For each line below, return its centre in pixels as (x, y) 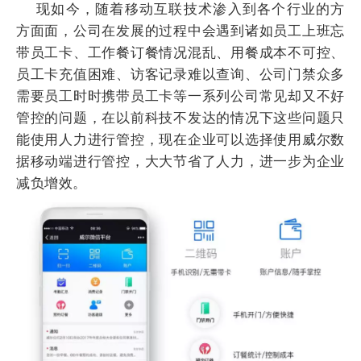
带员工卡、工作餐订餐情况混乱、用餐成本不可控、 (180, 52)
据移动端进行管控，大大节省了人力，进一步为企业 (180, 161)
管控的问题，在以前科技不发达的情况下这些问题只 (180, 118)
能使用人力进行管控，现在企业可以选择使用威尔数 (180, 139)
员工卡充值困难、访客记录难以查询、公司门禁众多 (180, 74)
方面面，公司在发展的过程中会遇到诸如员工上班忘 (180, 31)
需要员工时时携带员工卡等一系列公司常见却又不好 (180, 96)
